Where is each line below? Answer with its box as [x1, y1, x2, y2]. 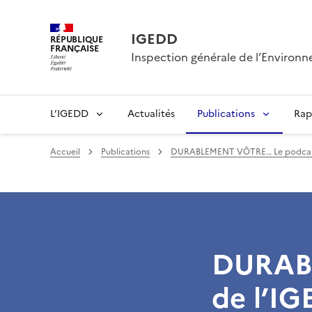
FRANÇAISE [50, 41, 99, 55]
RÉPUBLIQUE [50, 32, 103, 46]
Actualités [127, 107, 175, 121]
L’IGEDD [50, 107, 88, 121]
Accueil [50, 146, 80, 158]
